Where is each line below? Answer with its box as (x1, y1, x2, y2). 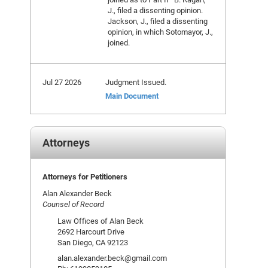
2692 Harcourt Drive (57, 226, 124, 237)
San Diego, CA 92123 (57, 237, 128, 248)
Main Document (105, 90, 159, 101)
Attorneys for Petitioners (42, 171, 127, 182)
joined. (108, 37, 130, 48)
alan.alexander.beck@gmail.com (57, 252, 167, 263)
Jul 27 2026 (42, 77, 81, 87)
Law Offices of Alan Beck (57, 215, 144, 226)
